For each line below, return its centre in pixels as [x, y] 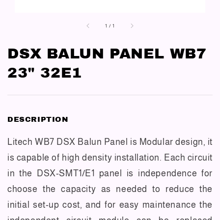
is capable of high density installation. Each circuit [110, 157]
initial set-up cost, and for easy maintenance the [110, 205]
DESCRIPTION [38, 119]
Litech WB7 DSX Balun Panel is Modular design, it [110, 142]
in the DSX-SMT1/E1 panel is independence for [110, 173]
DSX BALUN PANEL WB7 [107, 53]
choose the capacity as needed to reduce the [110, 189]
